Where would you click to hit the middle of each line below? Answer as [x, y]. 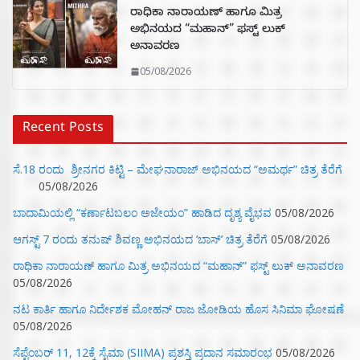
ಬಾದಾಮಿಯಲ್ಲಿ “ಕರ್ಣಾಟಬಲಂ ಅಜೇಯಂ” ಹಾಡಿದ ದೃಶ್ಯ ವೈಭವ [142, 213]
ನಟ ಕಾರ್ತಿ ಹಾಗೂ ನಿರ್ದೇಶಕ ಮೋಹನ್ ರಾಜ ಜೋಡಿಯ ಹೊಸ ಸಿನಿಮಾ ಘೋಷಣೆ [178, 309]
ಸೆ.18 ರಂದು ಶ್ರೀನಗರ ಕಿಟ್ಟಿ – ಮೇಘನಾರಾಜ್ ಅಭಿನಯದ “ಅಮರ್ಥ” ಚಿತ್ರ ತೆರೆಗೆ [179, 170]
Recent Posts [63, 130]
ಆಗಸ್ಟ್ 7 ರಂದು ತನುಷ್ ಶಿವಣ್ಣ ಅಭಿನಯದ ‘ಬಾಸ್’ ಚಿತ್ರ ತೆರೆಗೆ [140, 239]
